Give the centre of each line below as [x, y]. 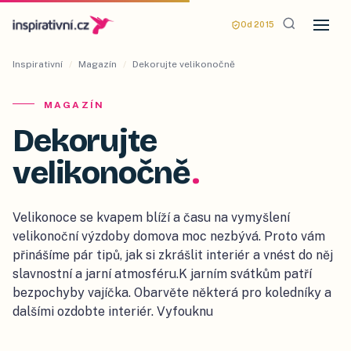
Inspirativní [38, 64]
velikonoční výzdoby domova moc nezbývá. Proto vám [169, 236]
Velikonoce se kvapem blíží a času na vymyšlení [151, 217]
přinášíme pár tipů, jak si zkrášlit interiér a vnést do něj [173, 255]
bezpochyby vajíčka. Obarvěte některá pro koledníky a [172, 293]
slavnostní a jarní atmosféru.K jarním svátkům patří [162, 274]
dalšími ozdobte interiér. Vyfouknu [113, 311]
